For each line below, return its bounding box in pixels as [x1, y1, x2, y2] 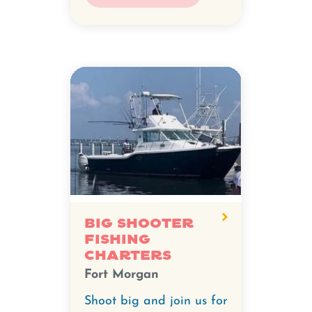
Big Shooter [84, 214, 194, 232]
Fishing [84, 231, 150, 248]
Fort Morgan [84, 267, 159, 281]
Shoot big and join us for [84, 294, 228, 308]
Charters [84, 247, 171, 264]
